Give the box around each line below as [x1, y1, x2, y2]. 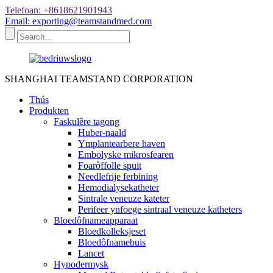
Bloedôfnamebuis [78, 237, 146, 247]
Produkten [29, 105, 69, 116]
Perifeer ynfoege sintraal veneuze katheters [78, 204, 242, 214]
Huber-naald [78, 127, 126, 138]
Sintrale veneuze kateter [78, 193, 169, 204]
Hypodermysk [54, 259, 108, 269]
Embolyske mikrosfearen [78, 149, 174, 160]
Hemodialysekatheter [78, 182, 159, 193]
